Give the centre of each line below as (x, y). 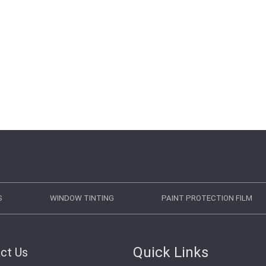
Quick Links (171, 252)
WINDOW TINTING (82, 198)
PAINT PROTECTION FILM (207, 198)
